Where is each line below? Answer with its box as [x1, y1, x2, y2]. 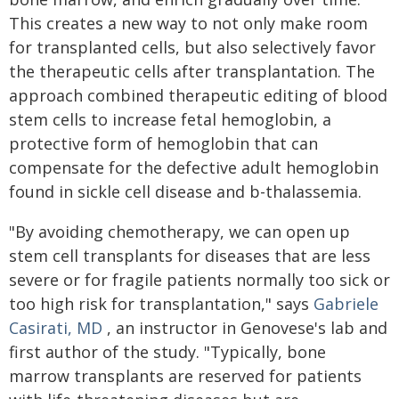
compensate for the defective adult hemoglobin [9, 157, 379, 178]
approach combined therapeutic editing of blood [9, 85, 387, 106]
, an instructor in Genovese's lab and [102, 317, 387, 338]
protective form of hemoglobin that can [9, 133, 318, 154]
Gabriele [313, 293, 379, 314]
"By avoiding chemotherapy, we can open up [9, 221, 350, 242]
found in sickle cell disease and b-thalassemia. [9, 181, 362, 202]
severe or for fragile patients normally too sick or [9, 269, 390, 290]
